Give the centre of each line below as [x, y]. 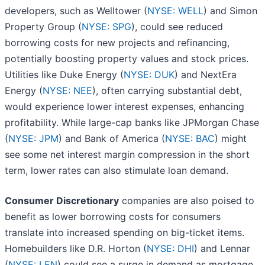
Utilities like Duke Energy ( [64, 75]
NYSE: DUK [149, 75]
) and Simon [230, 11]
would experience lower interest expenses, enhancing [125, 107]
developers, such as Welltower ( [76, 11]
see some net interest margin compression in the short [127, 155]
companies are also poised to [187, 201]
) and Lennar [222, 249]
